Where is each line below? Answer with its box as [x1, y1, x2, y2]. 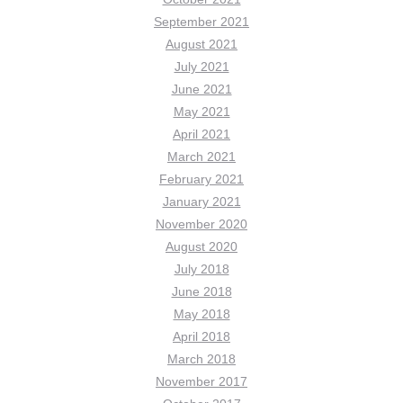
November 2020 [156, 217, 247, 231]
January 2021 [162, 194, 241, 209]
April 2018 [173, 329, 230, 344]
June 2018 [171, 284, 232, 299]
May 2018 [173, 307, 230, 321]
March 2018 [167, 352, 236, 366]
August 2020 [166, 239, 237, 254]
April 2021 [173, 127, 230, 141]
